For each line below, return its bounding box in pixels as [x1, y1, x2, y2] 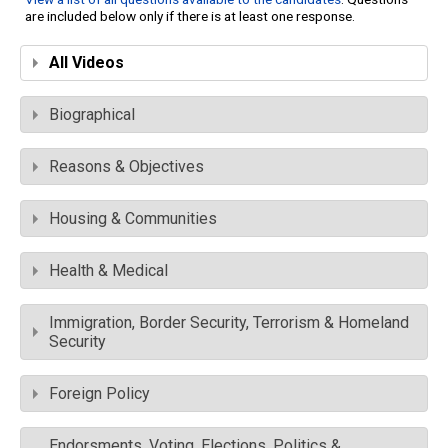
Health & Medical [49, 261, 168, 281]
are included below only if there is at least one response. [25, 8, 355, 25]
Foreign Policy [49, 384, 150, 404]
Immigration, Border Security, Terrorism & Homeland [49, 313, 409, 333]
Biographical [49, 105, 135, 125]
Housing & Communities [49, 209, 217, 229]
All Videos [49, 53, 124, 73]
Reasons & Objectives [49, 157, 204, 177]
